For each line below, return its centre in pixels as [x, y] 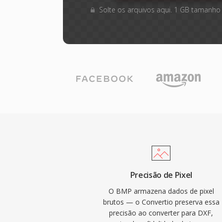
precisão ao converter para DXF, [161, 213]
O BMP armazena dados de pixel [161, 191]
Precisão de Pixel [161, 175]
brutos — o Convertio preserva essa [161, 202]
